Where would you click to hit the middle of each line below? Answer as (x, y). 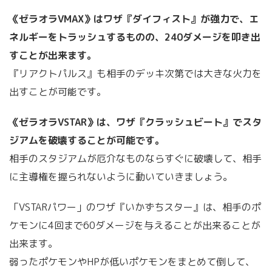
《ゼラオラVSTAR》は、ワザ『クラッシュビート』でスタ (135, 122)
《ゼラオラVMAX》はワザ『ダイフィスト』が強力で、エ (134, 19)
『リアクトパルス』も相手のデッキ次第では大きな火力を (135, 73)
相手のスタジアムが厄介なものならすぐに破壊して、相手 (135, 158)
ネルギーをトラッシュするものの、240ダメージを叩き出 (135, 37)
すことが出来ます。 (53, 55)
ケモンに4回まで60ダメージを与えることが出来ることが (135, 225)
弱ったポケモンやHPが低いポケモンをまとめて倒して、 (132, 261)
